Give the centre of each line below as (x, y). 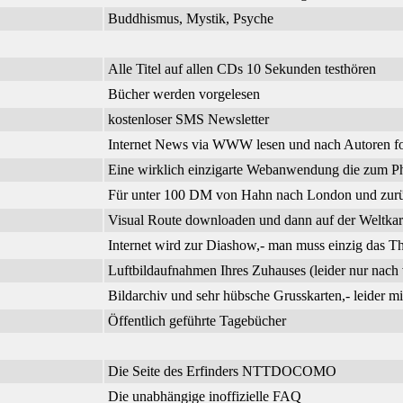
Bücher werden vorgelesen (184, 94)
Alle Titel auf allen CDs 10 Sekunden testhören (242, 69)
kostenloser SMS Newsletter (188, 120)
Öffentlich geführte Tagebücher (197, 321)
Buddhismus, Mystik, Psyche (191, 19)
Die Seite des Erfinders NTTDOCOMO (222, 372)
